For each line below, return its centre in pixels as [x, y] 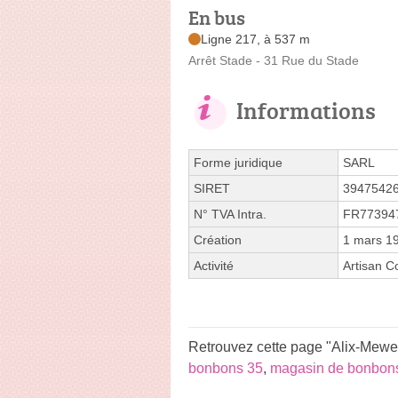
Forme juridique [238, 162]
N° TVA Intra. [230, 214]
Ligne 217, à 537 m [255, 39]
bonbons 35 [226, 368]
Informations [306, 110]
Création [218, 239]
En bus [217, 17]
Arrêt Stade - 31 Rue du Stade [274, 60]
